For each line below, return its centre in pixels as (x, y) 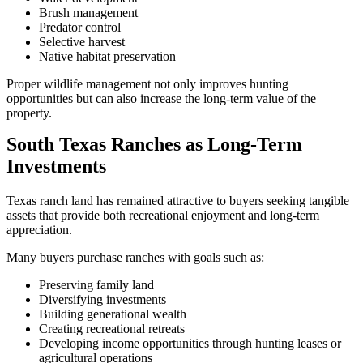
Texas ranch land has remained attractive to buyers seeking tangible (178, 200)
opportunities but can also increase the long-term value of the (161, 98)
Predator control (80, 27)
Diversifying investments (102, 299)
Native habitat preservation (107, 56)
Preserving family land (96, 284)
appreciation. (39, 229)
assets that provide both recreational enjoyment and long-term (163, 215)
